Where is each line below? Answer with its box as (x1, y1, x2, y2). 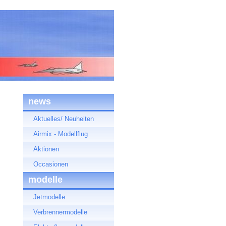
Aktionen (33, 145, 59, 153)
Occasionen (33, 160, 68, 168)
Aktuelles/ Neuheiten (33, 115, 94, 123)
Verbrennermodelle (33, 208, 87, 216)
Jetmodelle (33, 193, 65, 201)
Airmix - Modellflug (33, 130, 88, 138)
